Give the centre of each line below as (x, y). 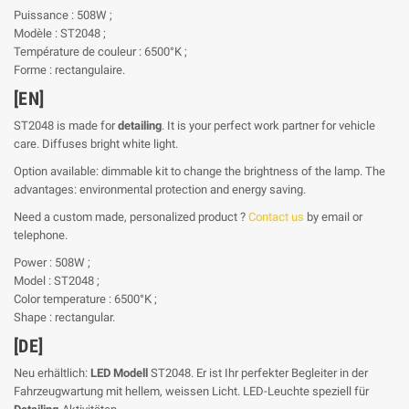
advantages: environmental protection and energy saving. (160, 189)
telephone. (41, 235)
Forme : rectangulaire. (69, 69)
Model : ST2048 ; (57, 280)
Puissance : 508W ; (63, 15)
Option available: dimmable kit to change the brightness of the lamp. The (199, 171)
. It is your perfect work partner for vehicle (268, 125)
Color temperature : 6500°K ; (85, 299)
